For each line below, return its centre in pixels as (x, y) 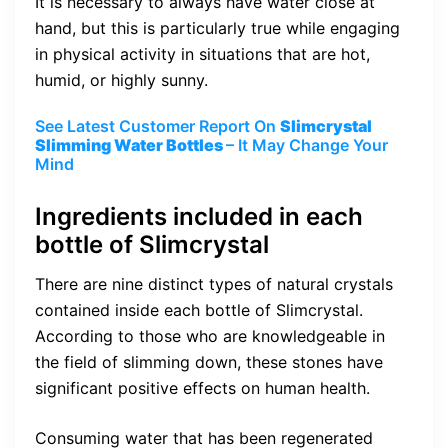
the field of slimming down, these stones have (209, 361)
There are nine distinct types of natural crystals (214, 283)
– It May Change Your (307, 145)
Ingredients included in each (199, 216)
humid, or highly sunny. (121, 80)
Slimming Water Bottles (130, 145)
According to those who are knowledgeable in (210, 335)
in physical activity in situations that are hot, (202, 54)
